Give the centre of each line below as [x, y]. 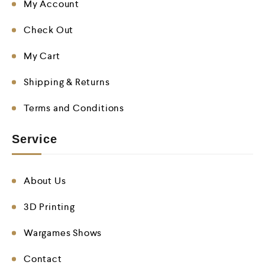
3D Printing [49, 206]
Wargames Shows [63, 232]
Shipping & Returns [67, 82]
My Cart [42, 56]
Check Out [49, 30]
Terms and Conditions [74, 108]
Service [35, 139]
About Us [45, 180]
